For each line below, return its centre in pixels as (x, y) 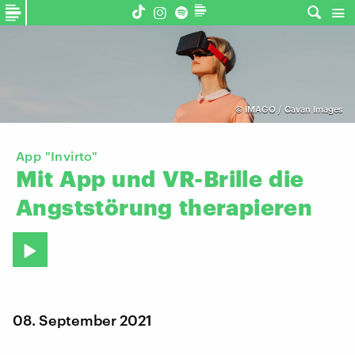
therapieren (246, 207)
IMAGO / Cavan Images (293, 109)
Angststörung (94, 207)
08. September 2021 (82, 320)
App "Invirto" (57, 156)
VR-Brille (212, 179)
